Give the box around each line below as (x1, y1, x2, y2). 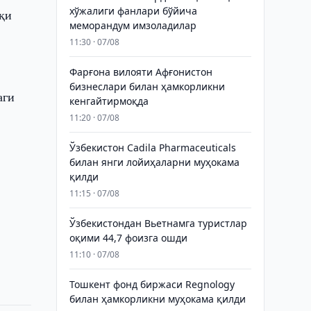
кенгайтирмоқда (69, 94, 149, 108)
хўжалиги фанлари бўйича (69, 4, 197, 17)
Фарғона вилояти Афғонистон (69, 65, 212, 78)
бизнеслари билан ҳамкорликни (69, 80, 225, 93)
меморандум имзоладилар (69, 19, 196, 32)
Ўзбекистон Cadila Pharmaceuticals (69, 141, 236, 154)
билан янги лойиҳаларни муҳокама (69, 155, 239, 169)
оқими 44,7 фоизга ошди (69, 231, 187, 244)
